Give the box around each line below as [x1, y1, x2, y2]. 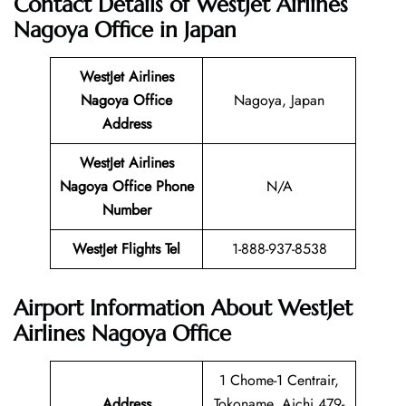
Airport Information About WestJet [14, 295, 353, 323]
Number [101, 199, 151, 221]
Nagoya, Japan [234, 90, 324, 111]
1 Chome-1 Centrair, [219, 370, 339, 391]
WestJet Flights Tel [72, 238, 180, 260]
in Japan [153, 16, 237, 44]
